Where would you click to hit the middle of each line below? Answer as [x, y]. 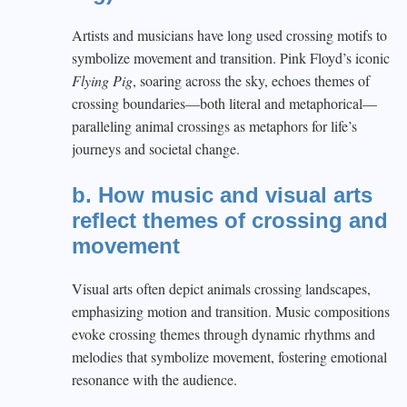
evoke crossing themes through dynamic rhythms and [223, 334]
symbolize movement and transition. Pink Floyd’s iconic [231, 58]
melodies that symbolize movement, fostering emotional [229, 357]
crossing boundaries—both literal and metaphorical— [224, 103]
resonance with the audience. [154, 379]
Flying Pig [102, 80]
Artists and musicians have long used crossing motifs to [229, 35]
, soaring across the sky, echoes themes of [251, 80]
